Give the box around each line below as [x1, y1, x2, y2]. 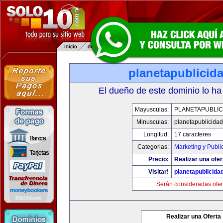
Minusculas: [136, 118, 169, 125]
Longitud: [143, 131, 169, 138]
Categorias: [137, 143, 169, 150]
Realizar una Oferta [166, 213, 221, 220]
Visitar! [148, 168, 169, 175]
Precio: [148, 156, 169, 163]
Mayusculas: [134, 106, 169, 113]
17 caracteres [174, 131, 211, 138]
